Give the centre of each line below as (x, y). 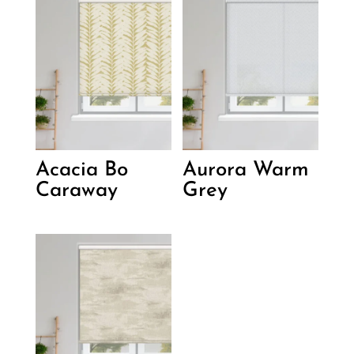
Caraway (76, 191)
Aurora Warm (246, 171)
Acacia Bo (81, 171)
